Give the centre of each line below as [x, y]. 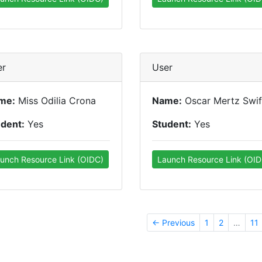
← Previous [173, 223]
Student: [172, 124]
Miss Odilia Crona [56, 101]
